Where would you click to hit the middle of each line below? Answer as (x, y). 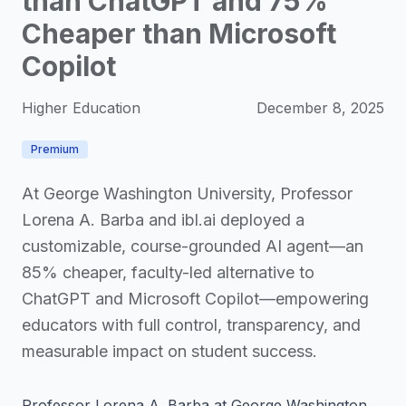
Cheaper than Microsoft (179, 34)
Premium (55, 149)
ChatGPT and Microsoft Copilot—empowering (195, 299)
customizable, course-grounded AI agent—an (193, 246)
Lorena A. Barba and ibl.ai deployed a (163, 220)
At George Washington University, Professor (187, 193)
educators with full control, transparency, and (191, 325)
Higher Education (81, 108)
